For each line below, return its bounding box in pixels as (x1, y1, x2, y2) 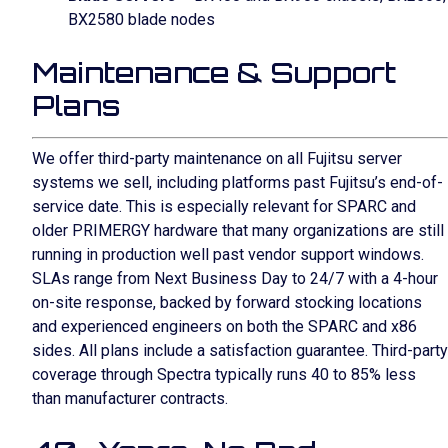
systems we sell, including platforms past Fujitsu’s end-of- (32, 173, 443, 192)
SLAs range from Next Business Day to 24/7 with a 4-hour (32, 269, 438, 288)
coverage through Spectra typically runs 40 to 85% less (32, 365, 416, 384)
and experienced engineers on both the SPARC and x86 (32, 317, 417, 336)
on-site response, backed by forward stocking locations (32, 293, 422, 312)
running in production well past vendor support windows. (32, 245, 424, 264)
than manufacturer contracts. (32, 389, 228, 408)
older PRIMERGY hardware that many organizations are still (32, 221, 444, 240)
